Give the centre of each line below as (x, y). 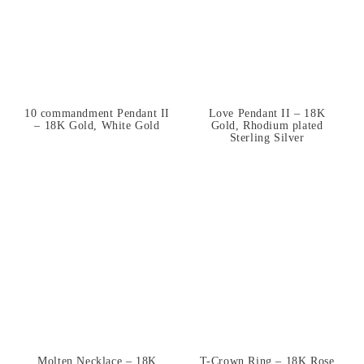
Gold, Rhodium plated (267, 125)
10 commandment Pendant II (97, 113)
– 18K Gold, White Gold (97, 125)
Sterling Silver (267, 137)
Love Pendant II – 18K (267, 113)
